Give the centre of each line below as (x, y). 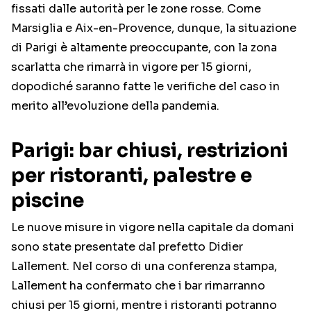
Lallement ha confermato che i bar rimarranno (138, 286)
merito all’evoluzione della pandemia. (115, 106)
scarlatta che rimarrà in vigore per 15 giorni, (131, 67)
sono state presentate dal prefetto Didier (127, 247)
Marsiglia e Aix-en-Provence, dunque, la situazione (154, 28)
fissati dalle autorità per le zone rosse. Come (136, 9)
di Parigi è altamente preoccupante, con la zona (144, 48)
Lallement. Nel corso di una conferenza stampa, (144, 267)
